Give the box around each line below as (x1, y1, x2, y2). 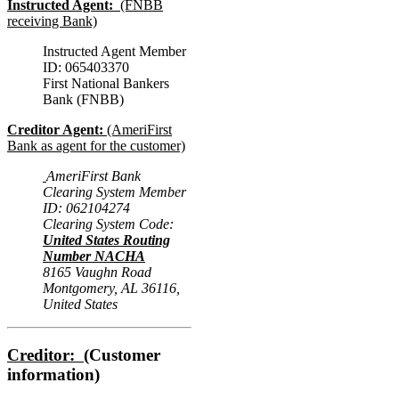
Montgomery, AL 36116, (43, 281, 180, 297)
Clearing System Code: (43, 216, 174, 232)
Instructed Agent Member (43, 44, 186, 60)
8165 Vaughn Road (43, 265, 151, 281)
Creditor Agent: (7, 122, 103, 138)
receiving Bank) (7, 13, 97, 29)
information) (7, 364, 100, 384)
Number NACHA (43, 248, 145, 265)
